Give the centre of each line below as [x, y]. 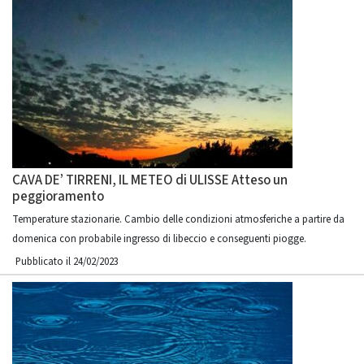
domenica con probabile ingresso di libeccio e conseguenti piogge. [159, 239]
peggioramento [58, 197]
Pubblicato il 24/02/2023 [67, 262]
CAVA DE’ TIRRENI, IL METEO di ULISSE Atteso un [150, 180]
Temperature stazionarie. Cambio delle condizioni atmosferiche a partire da [178, 219]
